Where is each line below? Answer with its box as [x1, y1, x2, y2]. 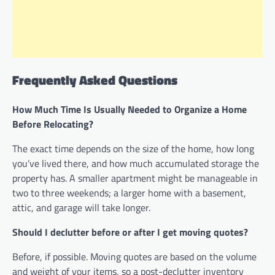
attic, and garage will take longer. [12, 200, 150, 215]
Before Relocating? [12, 117, 93, 132]
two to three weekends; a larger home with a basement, [12, 185, 246, 201]
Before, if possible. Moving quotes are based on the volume [12, 249, 257, 265]
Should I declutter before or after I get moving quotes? [12, 225, 248, 240]
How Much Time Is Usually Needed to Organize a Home [12, 102, 247, 117]
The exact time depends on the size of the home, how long [12, 141, 254, 157]
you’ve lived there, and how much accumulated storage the [12, 156, 259, 171]
